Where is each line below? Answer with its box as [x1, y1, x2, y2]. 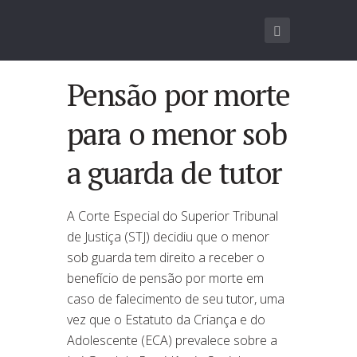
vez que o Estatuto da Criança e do [67, 310, 265, 328]
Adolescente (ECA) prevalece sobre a [67, 331, 277, 349]
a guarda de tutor [67, 151, 281, 193]
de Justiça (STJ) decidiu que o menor [67, 227, 269, 245]
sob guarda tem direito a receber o [67, 248, 265, 266]
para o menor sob [67, 112, 287, 154]
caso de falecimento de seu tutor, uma [67, 289, 284, 308]
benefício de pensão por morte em [67, 269, 264, 287]
